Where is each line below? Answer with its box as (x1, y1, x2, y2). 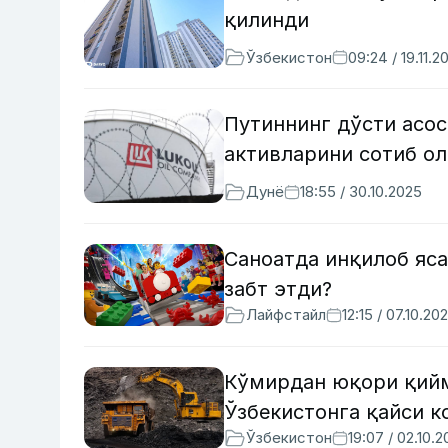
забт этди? (224, 276, 332, 301)
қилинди (224, 8, 309, 33)
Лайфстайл (246, 305, 326, 325)
